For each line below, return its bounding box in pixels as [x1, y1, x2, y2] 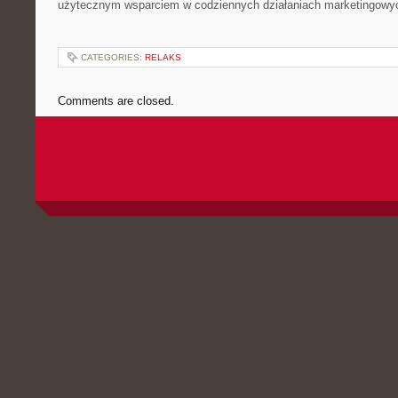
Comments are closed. [58, 94, 174, 107]
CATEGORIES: [81, 52, 145, 62]
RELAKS [145, 52, 181, 62]
